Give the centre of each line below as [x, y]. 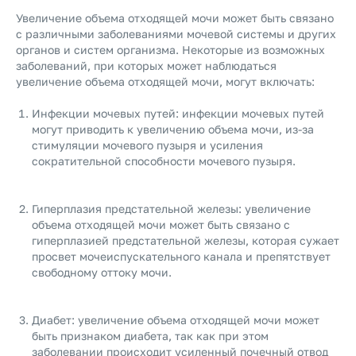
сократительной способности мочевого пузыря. [164, 161]
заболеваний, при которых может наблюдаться [146, 66]
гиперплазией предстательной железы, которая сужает [186, 240]
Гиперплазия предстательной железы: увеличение [171, 209]
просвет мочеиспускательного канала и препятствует [181, 256]
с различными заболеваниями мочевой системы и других [176, 34]
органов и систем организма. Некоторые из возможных [170, 50]
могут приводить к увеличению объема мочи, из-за [173, 129]
